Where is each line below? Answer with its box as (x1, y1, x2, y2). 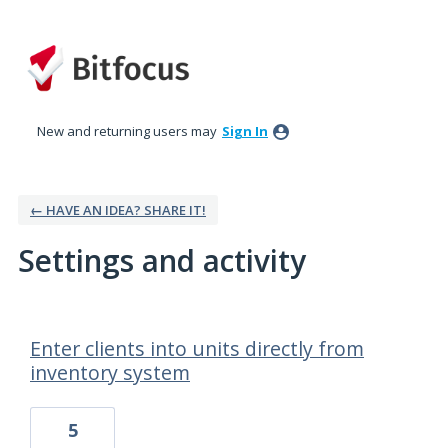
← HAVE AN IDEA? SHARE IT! (30, 201, 206, 220)
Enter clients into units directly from (30, 335, 364, 363)
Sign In (222, 122, 268, 141)
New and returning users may (37, 122, 220, 141)
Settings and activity (18, 240, 306, 282)
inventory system (30, 359, 190, 387)
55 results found (11, 313, 134, 336)
